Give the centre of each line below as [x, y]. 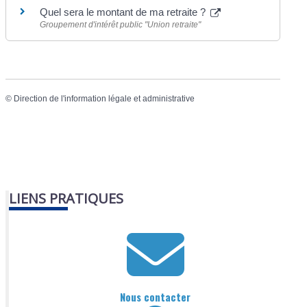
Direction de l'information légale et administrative [105, 98]
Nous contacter [155, 297]
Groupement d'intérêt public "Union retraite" [121, 25]
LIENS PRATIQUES [66, 198]
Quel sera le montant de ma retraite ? [124, 12]
